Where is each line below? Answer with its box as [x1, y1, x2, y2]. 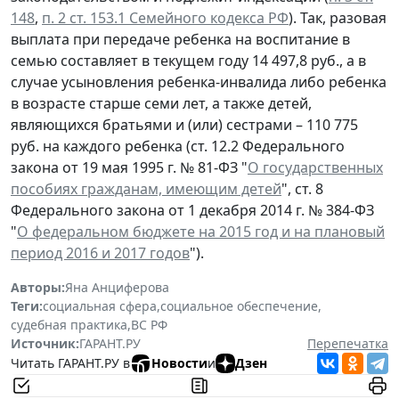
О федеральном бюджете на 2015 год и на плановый [17, 221, 385, 241]
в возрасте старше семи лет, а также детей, [11, 93, 312, 113]
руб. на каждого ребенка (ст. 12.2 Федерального [11, 135, 345, 156]
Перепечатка [307, 334, 388, 352]
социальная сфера [43, 297, 157, 314]
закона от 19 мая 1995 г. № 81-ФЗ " [11, 157, 248, 177]
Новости [151, 354, 208, 372]
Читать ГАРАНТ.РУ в [11, 354, 130, 372]
